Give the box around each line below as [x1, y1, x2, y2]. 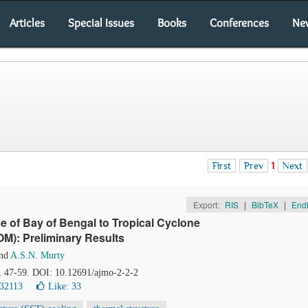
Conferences [210, 16, 269, 30]
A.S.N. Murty [10, 250, 65, 261]
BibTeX [251, 199, 278, 210]
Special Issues [68, 16, 134, 30]
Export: [192, 199, 221, 210]
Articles [10, 16, 45, 30]
